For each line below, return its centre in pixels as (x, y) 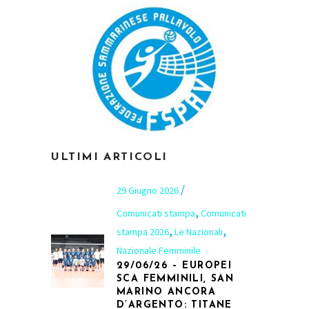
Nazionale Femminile (159, 250)
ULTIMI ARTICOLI (109, 157)
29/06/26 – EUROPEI (175, 266)
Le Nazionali (199, 231)
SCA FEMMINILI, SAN (176, 279)
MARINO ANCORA (167, 292)
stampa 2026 (143, 231)
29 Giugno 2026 (149, 190)
